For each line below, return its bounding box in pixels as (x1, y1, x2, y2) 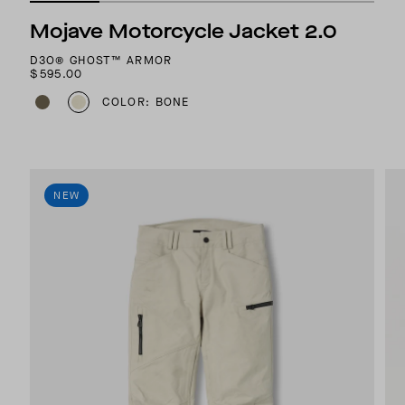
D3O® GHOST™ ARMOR (30, 52, 173, 68)
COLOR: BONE (102, 94, 190, 110)
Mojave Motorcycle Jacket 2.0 (30, 17, 338, 44)
